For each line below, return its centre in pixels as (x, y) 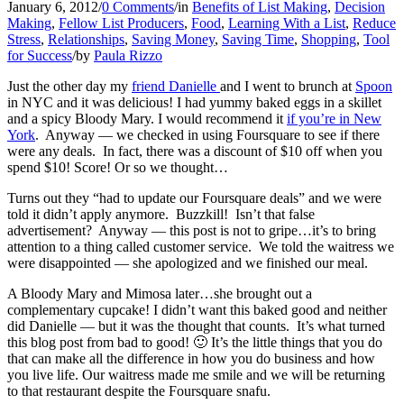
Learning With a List (287, 23)
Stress (24, 39)
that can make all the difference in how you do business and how (191, 358)
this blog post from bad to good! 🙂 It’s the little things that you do (195, 342)
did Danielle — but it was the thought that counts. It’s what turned (196, 326)
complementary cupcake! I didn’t (103, 309)
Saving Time (258, 39)
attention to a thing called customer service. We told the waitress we (201, 246)
